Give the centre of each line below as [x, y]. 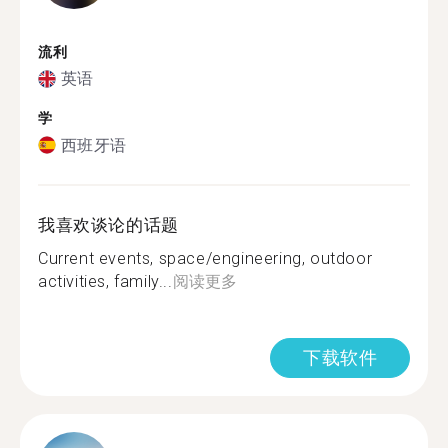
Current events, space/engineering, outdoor [205, 258]
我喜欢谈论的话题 [108, 224]
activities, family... [105, 281]
